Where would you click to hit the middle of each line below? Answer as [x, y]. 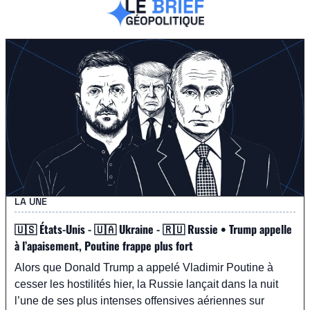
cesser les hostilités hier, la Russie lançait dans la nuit [146, 284]
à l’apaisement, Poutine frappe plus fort [104, 245]
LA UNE [31, 201]
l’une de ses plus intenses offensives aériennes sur [139, 300]
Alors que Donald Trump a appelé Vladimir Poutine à [144, 267]
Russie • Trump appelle [238, 229]
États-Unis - [65, 229]
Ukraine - [139, 229]
